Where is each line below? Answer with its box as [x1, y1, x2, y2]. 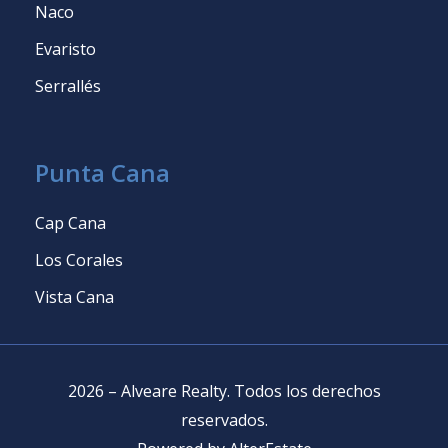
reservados [180, 409, 265, 432]
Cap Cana [35, 212, 106, 235]
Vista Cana [35, 286, 114, 309]
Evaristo [35, 38, 96, 61]
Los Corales [35, 249, 123, 272]
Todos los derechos [233, 380, 381, 403]
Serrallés [35, 75, 101, 98]
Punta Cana [35, 156, 170, 190]
